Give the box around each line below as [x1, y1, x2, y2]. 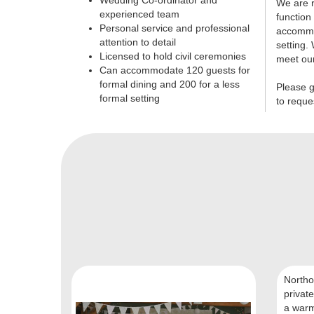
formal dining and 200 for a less [100, 78, 240, 90]
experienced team [100, 8, 179, 20]
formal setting [100, 93, 160, 104]
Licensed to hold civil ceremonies [100, 50, 246, 62]
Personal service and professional [100, 22, 250, 34]
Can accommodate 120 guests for [100, 64, 250, 76]
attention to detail [100, 36, 176, 48]
